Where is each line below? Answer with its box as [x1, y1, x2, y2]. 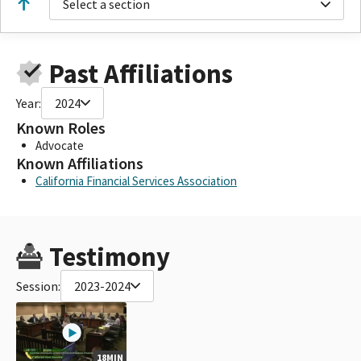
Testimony [48, 239, 170, 273]
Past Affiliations [48, 56, 233, 90]
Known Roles [16, 117, 106, 139]
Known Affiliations [16, 152, 143, 174]
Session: [16, 277, 60, 294]
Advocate [35, 137, 84, 153]
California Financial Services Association [35, 172, 237, 189]
